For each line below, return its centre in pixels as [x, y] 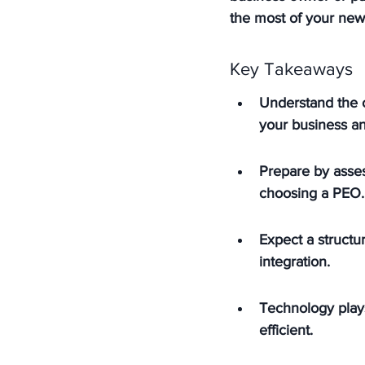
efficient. [286, 330]
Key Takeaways [291, 69]
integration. [295, 262]
